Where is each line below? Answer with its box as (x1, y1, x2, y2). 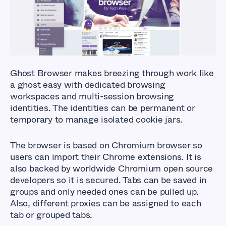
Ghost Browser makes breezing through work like (10, 66, 214, 80)
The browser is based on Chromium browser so (10, 138, 202, 152)
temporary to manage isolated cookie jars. (10, 112, 185, 126)
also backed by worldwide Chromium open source (10, 161, 213, 175)
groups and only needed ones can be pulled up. (10, 185, 199, 198)
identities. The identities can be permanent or (10, 101, 195, 115)
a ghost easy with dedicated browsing (10, 78, 165, 91)
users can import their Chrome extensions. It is (10, 150, 201, 163)
